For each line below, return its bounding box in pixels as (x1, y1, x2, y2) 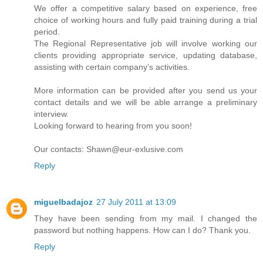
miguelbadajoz (34, 197, 93, 207)
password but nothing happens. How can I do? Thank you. (34, 225, 251, 235)
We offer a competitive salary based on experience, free (34, 4, 257, 14)
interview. (34, 109, 69, 119)
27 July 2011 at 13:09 (96, 197, 176, 207)
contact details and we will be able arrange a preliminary (34, 97, 257, 107)
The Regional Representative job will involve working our (34, 39, 257, 49)
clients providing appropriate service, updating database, (34, 50, 257, 60)
